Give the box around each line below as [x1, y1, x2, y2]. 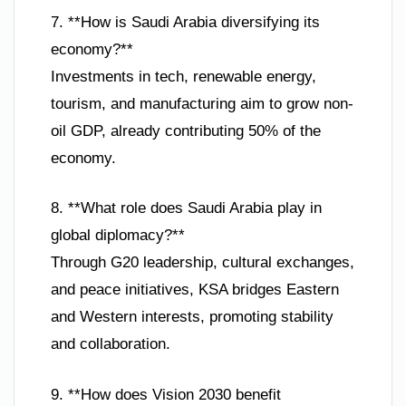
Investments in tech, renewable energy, [51, 67, 316, 85]
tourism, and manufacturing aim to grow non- [51, 94, 353, 112]
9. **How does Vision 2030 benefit [51, 385, 281, 403]
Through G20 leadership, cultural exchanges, [51, 254, 354, 272]
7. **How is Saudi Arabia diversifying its [51, 13, 320, 31]
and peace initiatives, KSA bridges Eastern [51, 281, 339, 299]
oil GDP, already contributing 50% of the [51, 121, 321, 140]
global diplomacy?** [51, 227, 185, 245]
